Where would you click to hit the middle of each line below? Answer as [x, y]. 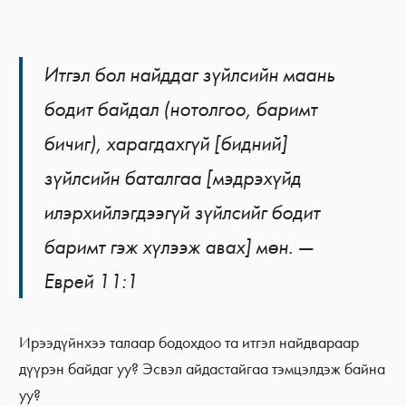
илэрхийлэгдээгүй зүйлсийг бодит [182, 213]
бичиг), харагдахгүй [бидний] [166, 144]
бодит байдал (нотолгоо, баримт [181, 109]
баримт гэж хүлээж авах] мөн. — [179, 247]
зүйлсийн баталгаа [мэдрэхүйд [173, 178]
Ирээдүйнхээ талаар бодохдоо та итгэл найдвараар [189, 343]
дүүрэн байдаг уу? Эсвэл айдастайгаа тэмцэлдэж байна [203, 369]
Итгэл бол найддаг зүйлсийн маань [189, 75]
